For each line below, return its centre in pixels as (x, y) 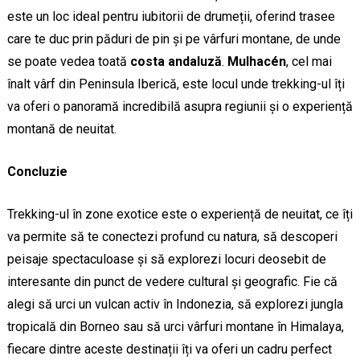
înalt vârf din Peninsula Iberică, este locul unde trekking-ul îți (176, 84)
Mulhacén (256, 62)
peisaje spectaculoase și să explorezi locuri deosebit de (166, 260)
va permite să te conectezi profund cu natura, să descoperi (172, 237)
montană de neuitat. (61, 129)
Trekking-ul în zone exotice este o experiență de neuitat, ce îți (180, 215)
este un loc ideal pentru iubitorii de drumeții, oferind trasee (171, 17)
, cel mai (309, 62)
